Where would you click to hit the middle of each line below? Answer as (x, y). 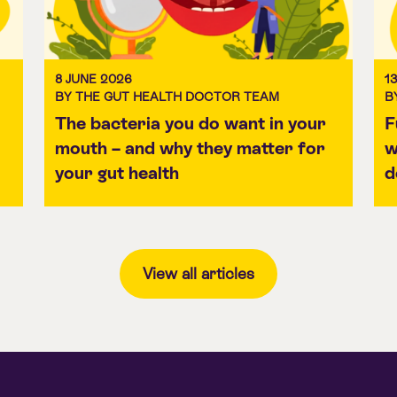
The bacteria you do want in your (191, 123)
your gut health (117, 172)
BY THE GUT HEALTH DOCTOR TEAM (167, 96)
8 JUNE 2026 (93, 78)
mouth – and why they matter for (190, 148)
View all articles (198, 273)
